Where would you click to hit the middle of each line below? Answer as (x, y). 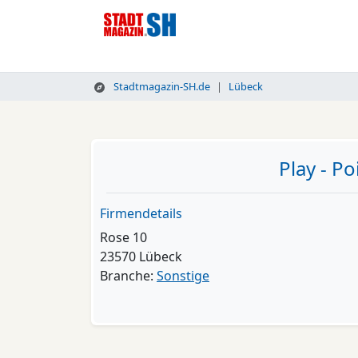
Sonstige (183, 276)
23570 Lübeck (141, 257)
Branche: (128, 276)
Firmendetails (141, 213)
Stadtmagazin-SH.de (160, 86)
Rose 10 (123, 237)
